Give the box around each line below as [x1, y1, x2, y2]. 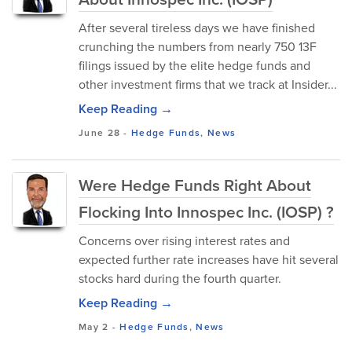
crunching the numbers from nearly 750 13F [79, 38, 317, 56]
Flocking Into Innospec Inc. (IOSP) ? [79, 200, 334, 224]
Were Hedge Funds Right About [79, 173, 311, 197]
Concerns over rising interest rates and [79, 232, 290, 250]
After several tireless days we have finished [79, 19, 315, 37]
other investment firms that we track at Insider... [79, 75, 337, 93]
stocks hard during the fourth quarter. [79, 269, 281, 288]
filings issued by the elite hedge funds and [79, 57, 310, 75]
